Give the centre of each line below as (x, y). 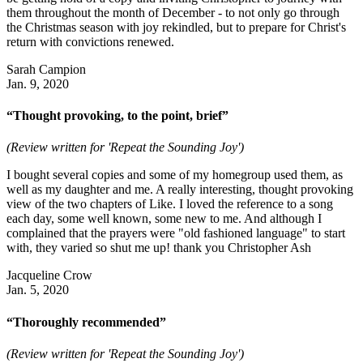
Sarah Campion (46, 69)
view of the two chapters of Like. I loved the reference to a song (170, 204)
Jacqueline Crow (49, 275)
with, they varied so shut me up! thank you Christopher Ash (159, 248)
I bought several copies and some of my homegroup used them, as (175, 175)
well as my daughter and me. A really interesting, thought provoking (180, 190)
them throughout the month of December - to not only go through (173, 12)
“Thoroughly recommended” (86, 322)
